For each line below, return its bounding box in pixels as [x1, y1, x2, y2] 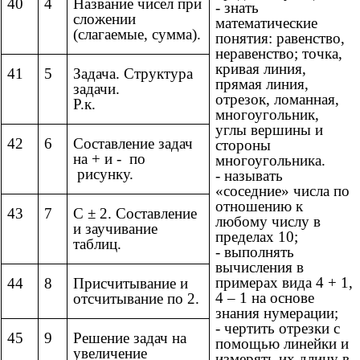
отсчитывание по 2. [73, 290, 199, 308]
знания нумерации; [215, 305, 338, 322]
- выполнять [215, 243, 294, 261]
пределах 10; [215, 228, 298, 246]
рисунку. [73, 166, 133, 183]
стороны [215, 137, 271, 154]
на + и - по [73, 150, 145, 168]
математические [215, 14, 317, 32]
